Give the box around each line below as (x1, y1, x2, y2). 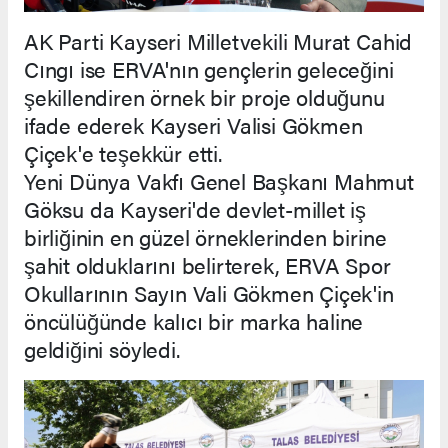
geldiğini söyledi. (24, 333, 180, 365)
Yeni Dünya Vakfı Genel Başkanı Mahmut (24, 165, 414, 197)
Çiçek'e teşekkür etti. (24, 137, 222, 169)
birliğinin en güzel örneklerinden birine (24, 221, 387, 253)
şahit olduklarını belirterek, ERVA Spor (24, 249, 391, 281)
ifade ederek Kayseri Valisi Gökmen (24, 109, 363, 141)
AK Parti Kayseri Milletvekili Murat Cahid (24, 25, 413, 57)
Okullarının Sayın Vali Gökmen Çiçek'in (24, 277, 394, 309)
